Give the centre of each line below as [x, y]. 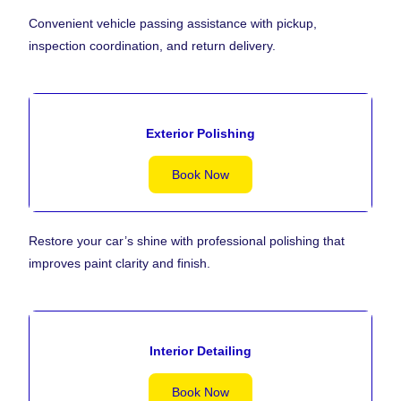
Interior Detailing [200, 351]
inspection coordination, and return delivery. [153, 46]
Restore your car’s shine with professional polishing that [187, 241]
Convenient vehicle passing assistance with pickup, [173, 24]
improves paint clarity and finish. [120, 264]
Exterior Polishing [200, 134]
